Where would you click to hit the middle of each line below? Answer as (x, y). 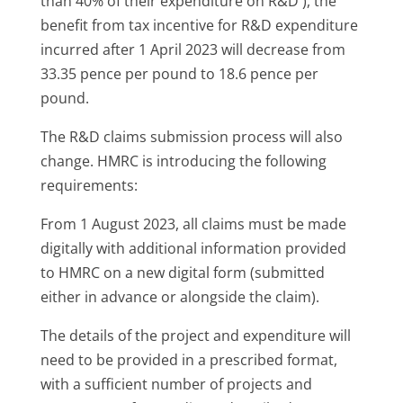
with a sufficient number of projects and (176, 384)
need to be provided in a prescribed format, (188, 359)
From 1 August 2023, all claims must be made (193, 224)
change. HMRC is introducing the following (183, 161)
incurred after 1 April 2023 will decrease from (193, 49)
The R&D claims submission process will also (191, 136)
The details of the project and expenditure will (195, 335)
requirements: (89, 185)
